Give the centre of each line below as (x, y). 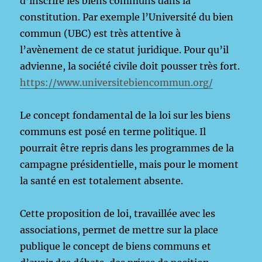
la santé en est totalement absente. (102, 181)
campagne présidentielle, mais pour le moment (130, 164)
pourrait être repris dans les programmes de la (127, 148)
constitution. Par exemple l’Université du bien (127, 17)
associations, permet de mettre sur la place (119, 230)
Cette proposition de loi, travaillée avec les (118, 213)
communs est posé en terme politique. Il (113, 132)
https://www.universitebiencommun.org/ (117, 82)
